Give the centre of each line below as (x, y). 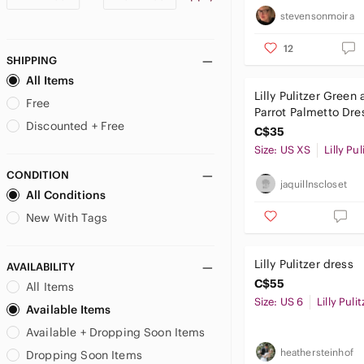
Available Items (69, 310)
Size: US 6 (279, 302)
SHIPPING (32, 61)
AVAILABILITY (41, 267)
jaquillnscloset (313, 184)
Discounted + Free (76, 126)
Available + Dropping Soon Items (116, 332)
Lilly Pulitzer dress (303, 264)
